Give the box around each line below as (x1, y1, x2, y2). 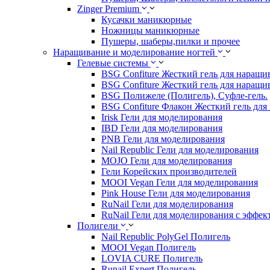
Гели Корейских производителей (101, 166, 237, 177)
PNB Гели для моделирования (101, 134, 225, 145)
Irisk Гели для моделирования (101, 112, 222, 123)
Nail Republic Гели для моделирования (101, 145, 259, 155)
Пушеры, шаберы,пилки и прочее (101, 36, 240, 47)
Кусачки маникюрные (101, 14, 192, 25)
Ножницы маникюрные (101, 25, 199, 36)
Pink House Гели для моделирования (101, 188, 250, 199)
